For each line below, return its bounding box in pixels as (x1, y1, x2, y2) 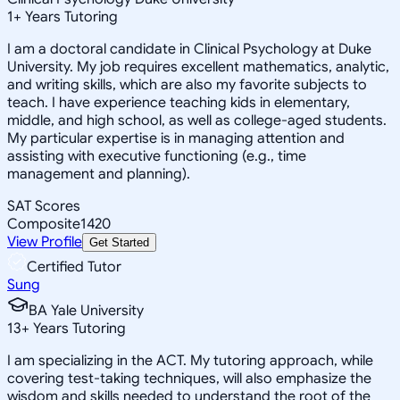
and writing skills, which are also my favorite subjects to (7, 75, 367, 94)
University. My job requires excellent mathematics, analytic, (7, 57, 389, 76)
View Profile (7, 232, 82, 251)
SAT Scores (7, 196, 80, 215)
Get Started (89, 235, 149, 249)
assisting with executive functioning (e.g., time (7, 146, 306, 165)
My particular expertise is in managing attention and (7, 129, 345, 147)
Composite (7, 214, 80, 233)
